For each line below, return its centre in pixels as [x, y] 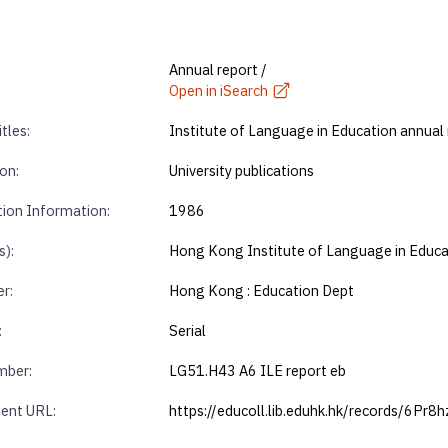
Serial [188, 330]
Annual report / [218, 69]
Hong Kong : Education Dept [262, 290]
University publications [242, 170]
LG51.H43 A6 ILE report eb [258, 370]
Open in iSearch [219, 90]
